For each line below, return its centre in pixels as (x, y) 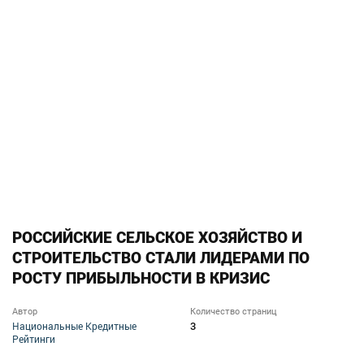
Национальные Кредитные (74, 326)
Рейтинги (34, 339)
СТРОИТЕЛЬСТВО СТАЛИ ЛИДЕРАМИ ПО (161, 258)
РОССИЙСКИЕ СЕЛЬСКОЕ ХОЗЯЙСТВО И (157, 238)
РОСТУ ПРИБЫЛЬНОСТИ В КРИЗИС (141, 279)
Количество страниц (234, 311)
